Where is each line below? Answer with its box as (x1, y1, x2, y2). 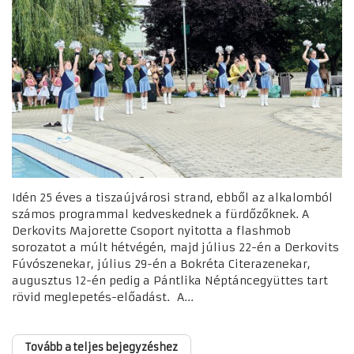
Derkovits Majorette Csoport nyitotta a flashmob (12, 223, 291, 238)
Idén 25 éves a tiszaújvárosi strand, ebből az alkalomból (12, 190, 333, 205)
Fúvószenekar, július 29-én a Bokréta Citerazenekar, (12, 256, 311, 271)
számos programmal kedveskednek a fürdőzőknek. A (12, 206, 309, 221)
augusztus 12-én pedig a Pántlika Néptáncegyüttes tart (12, 273, 328, 288)
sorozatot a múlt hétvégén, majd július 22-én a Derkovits (12, 239, 339, 254)
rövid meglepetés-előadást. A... (12, 289, 194, 304)
